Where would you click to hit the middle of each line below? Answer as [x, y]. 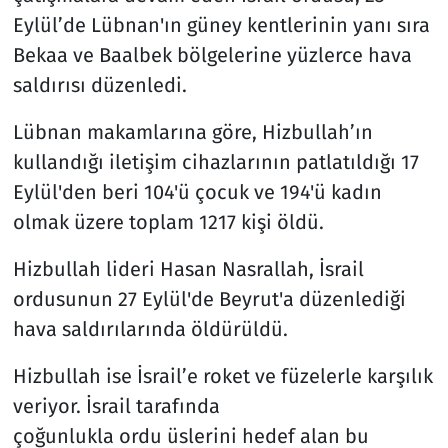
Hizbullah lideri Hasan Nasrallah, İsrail [188, 269]
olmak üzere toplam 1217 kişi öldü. [168, 222]
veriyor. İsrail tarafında [116, 406]
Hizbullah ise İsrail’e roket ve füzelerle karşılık [222, 376]
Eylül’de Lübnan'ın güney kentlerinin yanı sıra [221, 25]
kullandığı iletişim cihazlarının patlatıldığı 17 [215, 162]
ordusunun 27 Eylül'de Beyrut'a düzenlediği [209, 299]
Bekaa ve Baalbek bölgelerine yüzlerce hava [212, 55]
